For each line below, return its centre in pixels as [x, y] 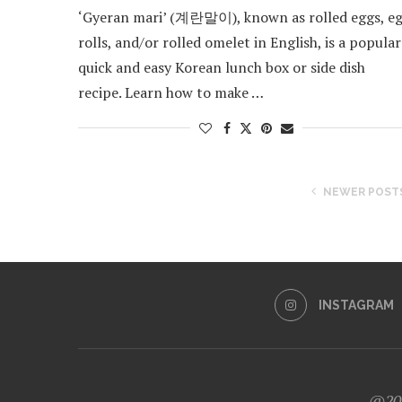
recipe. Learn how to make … [171, 92]
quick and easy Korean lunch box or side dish [222, 67]
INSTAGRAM [356, 305]
